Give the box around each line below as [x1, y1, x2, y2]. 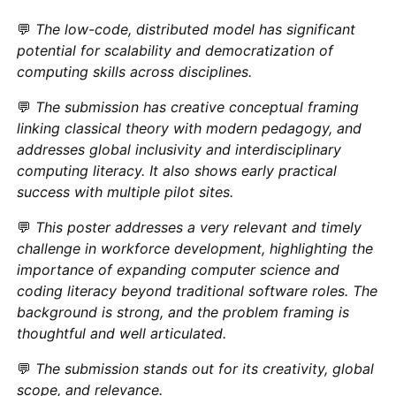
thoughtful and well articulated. [17, 324, 227, 342]
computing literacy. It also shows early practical [17, 161, 338, 179]
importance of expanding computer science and [17, 260, 340, 278]
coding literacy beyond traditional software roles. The [17, 281, 378, 300]
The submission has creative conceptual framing [35, 97, 360, 116]
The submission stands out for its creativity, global [35, 359, 375, 377]
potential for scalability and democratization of [17, 41, 334, 59]
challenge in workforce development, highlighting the [17, 239, 374, 257]
